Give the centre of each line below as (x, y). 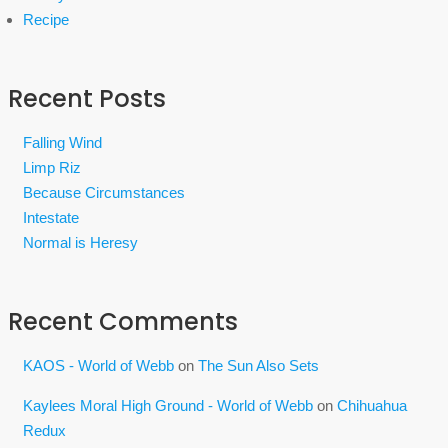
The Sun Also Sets (258, 365)
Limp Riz (52, 167)
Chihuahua (372, 405)
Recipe (46, 19)
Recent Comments (123, 321)
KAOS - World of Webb (98, 365)
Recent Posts (87, 98)
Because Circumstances (104, 192)
